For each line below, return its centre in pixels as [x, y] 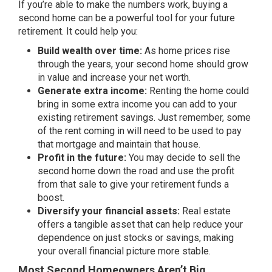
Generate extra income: [93, 91]
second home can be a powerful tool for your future [127, 18]
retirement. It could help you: [78, 31]
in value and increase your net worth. [114, 77]
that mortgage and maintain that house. [119, 144]
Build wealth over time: [91, 51]
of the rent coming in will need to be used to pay [140, 131]
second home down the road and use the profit [136, 171]
